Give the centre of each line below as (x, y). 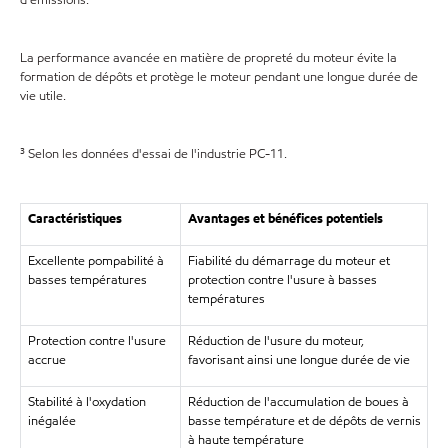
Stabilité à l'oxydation (86, 402)
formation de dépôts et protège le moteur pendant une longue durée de (219, 77)
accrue (46, 360)
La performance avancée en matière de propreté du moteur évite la (208, 58)
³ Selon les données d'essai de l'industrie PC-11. (153, 154)
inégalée (51, 421)
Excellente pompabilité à (95, 261)
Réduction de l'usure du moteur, (275, 341)
